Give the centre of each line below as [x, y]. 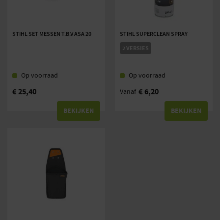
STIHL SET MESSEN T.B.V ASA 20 [52, 34]
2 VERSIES [136, 48]
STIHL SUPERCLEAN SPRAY [154, 34]
